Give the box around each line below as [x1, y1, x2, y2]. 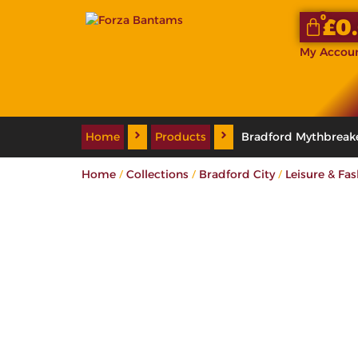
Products [155, 129, 206, 144]
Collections [126, 167, 189, 181]
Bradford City [199, 167, 275, 181]
